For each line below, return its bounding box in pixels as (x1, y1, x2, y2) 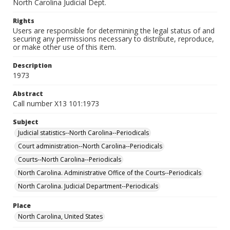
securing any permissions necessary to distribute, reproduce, (13, 34, 214, 44)
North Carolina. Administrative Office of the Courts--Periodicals (18, 168, 201, 177)
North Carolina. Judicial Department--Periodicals (18, 182, 158, 190)
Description (13, 61, 52, 70)
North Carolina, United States (18, 212, 103, 221)
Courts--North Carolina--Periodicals (18, 155, 121, 164)
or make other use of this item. (13, 42, 116, 52)
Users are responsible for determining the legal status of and (13, 26, 215, 35)
